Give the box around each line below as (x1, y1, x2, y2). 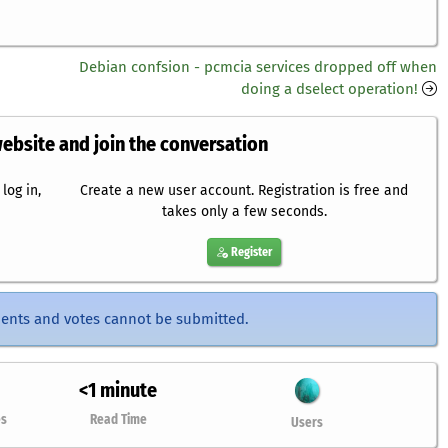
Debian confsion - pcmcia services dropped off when (78, 58, 437, 77)
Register (228, 245, 273, 260)
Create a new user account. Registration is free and (80, 182, 409, 200)
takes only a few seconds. (161, 203, 327, 221)
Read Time (89, 412, 147, 428)
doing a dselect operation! (240, 80, 418, 99)
